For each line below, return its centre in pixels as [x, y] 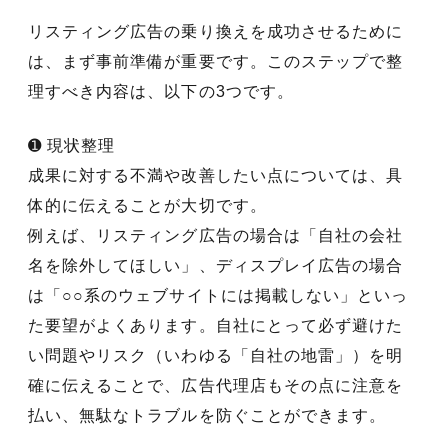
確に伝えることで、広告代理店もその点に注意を [216, 386]
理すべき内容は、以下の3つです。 [161, 92]
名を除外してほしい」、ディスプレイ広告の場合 [216, 266]
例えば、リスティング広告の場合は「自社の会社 [216, 236]
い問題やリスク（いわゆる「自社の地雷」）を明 [216, 356]
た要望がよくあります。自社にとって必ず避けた [216, 326]
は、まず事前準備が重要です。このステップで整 [216, 62]
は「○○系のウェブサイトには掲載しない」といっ [218, 296]
